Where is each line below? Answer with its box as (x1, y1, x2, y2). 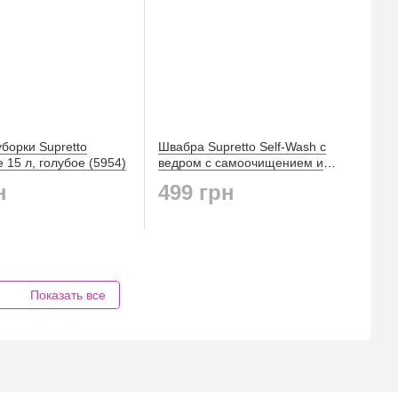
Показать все (30, 287, 106, 302)
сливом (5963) (158, 171, 242, 186)
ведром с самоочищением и (158, 155, 323, 170)
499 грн (158, 179, 235, 204)
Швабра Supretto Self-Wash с (158, 139, 326, 154)
